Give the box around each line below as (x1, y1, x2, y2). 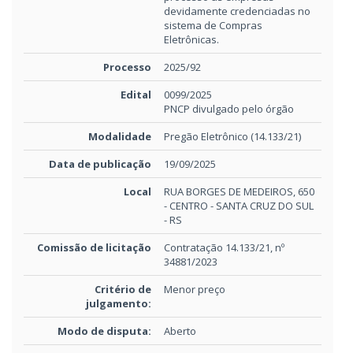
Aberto (164, 324, 196, 338)
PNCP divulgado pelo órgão (164, 102, 294, 116)
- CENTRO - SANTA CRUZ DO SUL (164, 199, 314, 213)
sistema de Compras (164, 18, 262, 32)
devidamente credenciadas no (164, 4, 310, 18)
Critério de (95, 282, 151, 296)
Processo (103, 60, 151, 74)
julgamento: (86, 296, 151, 310)
